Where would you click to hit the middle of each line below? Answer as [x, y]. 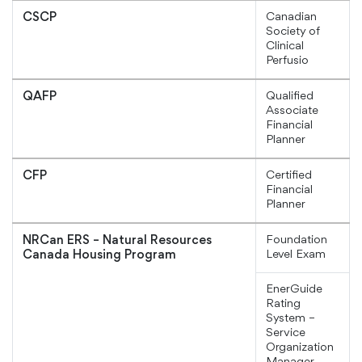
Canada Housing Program [99, 256]
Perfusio [287, 61]
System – [290, 319]
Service [286, 334]
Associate [292, 112]
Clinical [285, 47]
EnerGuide [294, 290]
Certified [289, 176]
